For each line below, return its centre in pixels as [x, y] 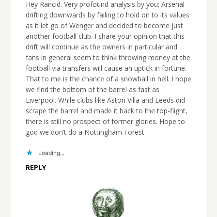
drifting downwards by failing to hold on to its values [107, 15]
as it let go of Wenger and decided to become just [104, 26]
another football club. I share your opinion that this [105, 36]
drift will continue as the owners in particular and [101, 47]
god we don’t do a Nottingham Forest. [85, 132]
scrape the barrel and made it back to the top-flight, [106, 111]
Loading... [51, 153]
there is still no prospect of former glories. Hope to [105, 122]
